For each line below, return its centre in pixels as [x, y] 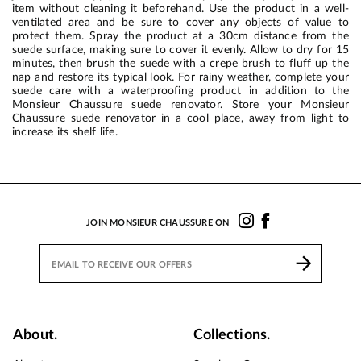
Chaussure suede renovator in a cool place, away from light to [180, 118]
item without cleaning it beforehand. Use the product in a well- [180, 8]
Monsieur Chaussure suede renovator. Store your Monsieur [180, 104]
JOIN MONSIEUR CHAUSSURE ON [158, 222]
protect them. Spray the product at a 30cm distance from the [180, 35]
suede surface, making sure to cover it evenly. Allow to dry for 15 [180, 49]
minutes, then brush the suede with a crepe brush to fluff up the [180, 63]
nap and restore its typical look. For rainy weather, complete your [180, 77]
